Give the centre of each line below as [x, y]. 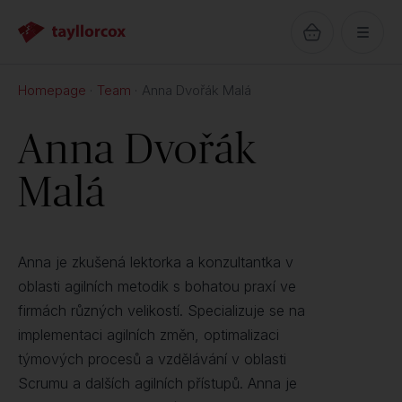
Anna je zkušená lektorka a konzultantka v [156, 262]
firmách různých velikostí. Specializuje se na [162, 310]
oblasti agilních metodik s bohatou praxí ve [157, 286]
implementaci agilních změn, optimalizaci [149, 335]
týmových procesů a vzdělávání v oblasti [152, 359]
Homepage [52, 90]
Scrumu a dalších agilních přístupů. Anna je [157, 383]
